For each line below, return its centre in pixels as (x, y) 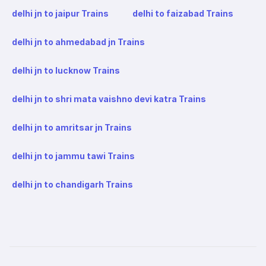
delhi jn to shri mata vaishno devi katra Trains (109, 99)
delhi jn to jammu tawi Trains (73, 156)
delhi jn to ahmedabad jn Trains (78, 42)
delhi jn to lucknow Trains (66, 70)
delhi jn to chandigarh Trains (72, 184)
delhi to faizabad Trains (183, 13)
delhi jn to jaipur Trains (60, 13)
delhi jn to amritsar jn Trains (72, 127)
